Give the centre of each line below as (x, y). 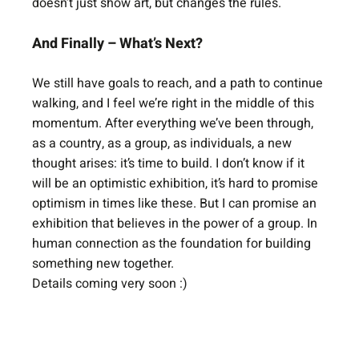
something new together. (103, 264)
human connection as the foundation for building (173, 244)
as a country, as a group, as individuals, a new (164, 143)
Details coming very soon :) (110, 284)
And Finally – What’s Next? (118, 44)
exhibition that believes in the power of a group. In (177, 224)
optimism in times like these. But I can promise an (176, 204)
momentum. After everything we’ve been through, (175, 123)
